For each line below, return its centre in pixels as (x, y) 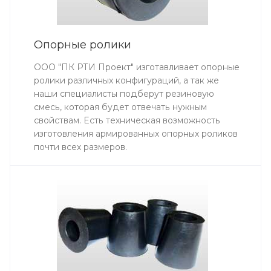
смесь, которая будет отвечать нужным (120, 107)
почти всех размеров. (80, 147)
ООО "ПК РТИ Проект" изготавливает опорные (137, 67)
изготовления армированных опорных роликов (136, 133)
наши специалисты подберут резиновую (124, 93)
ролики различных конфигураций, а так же (126, 80)
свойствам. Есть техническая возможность (127, 120)
